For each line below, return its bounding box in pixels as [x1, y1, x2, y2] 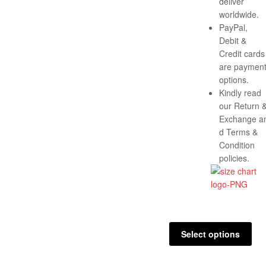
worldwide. [219, 8, 259, 20]
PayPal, [219, 21, 248, 33]
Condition [219, 138, 255, 151]
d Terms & [219, 125, 258, 138]
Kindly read [219, 86, 261, 99]
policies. [219, 151, 249, 164]
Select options [180, 227, 240, 240]
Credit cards [219, 47, 265, 59]
